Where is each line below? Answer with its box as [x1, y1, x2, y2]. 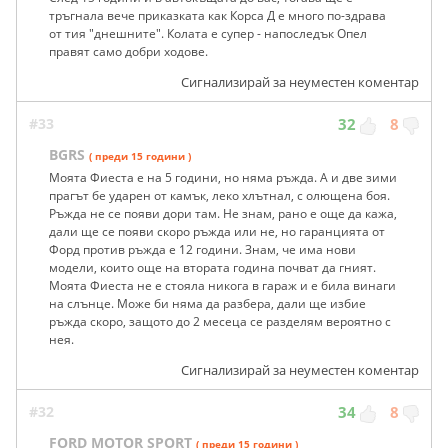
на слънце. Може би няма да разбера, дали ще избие [49, 295, 366, 313]
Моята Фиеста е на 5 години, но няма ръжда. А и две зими [49, 169, 397, 187]
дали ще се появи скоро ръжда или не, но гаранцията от [49, 223, 385, 241]
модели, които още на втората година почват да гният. [49, 259, 376, 277]
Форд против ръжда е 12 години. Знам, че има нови [49, 241, 356, 259]
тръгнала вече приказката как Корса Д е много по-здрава [49, 7, 386, 25]
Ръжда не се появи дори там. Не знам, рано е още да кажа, [49, 205, 397, 223]
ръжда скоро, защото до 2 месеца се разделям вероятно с [49, 313, 391, 331]
